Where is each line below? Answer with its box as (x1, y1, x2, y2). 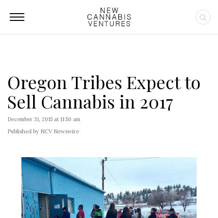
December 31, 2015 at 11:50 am (7, 116, 80, 123)
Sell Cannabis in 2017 (7, 90, 173, 113)
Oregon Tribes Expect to (7, 70, 200, 93)
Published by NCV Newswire (7, 128, 79, 135)
